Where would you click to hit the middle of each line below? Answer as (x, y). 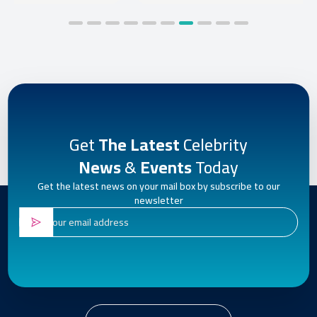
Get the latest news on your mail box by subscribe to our (158, 186)
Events (166, 167)
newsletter (158, 200)
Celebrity (215, 144)
